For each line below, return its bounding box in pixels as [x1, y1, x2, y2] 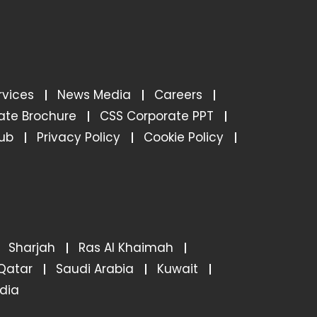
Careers [154, 86, 202, 103]
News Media [57, 86, 131, 103]
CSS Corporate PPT [100, 107, 214, 125]
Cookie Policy [144, 128, 224, 146]
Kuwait [157, 260, 198, 277]
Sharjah [8, 238, 55, 256]
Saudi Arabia [56, 260, 134, 277]
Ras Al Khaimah [79, 238, 173, 256]
